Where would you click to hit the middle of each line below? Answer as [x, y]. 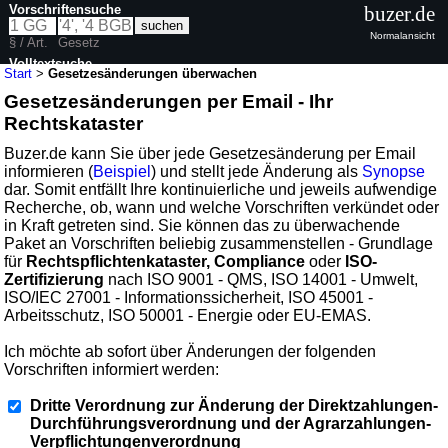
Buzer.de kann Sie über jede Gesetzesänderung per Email [210, 153]
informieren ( [49, 171]
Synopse [394, 171]
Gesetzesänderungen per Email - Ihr [169, 101]
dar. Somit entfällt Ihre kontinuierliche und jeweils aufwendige [221, 189]
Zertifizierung [54, 279]
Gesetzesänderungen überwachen [153, 73]
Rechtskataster [74, 123]
